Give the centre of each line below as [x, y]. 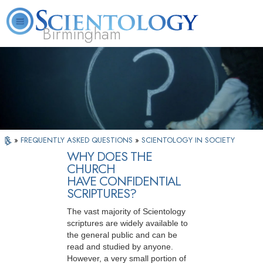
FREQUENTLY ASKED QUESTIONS [78, 140]
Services [141, 60]
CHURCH [91, 169]
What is [91, 53]
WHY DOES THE [109, 157]
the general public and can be [122, 235]
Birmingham [82, 34]
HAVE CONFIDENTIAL [124, 181]
